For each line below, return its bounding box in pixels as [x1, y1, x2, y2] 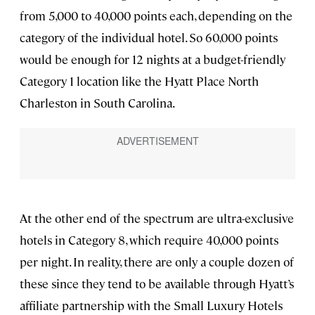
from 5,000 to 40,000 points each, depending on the [20, 8, 292, 24]
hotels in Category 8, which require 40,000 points [20, 231, 278, 247]
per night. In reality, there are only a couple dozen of [20, 253, 294, 269]
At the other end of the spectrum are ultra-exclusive [20, 210, 294, 226]
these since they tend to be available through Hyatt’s [20, 275, 294, 291]
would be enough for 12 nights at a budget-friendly [20, 51, 285, 67]
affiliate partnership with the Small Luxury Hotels [20, 297, 283, 313]
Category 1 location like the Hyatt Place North [20, 73, 259, 89]
